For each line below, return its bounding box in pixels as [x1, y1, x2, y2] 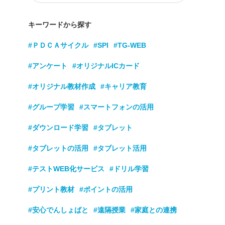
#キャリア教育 [100, 82, 147, 90]
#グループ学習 [28, 103, 74, 111]
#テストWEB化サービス [28, 165, 104, 173]
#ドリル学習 [109, 165, 149, 173]
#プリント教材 [28, 185, 74, 193]
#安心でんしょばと [28, 206, 88, 214]
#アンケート [28, 62, 67, 70]
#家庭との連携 [131, 206, 177, 214]
